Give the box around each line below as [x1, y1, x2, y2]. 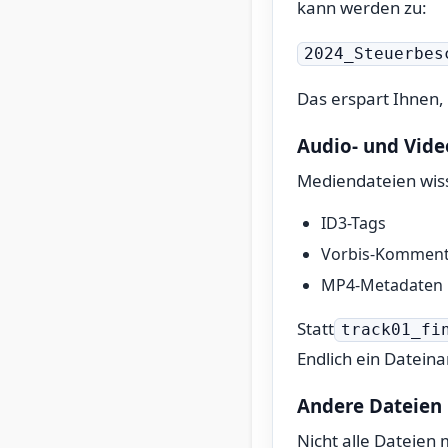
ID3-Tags [321, 212, 386, 234]
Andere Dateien [297, 392, 442, 418]
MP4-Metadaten [321, 274, 443, 296]
